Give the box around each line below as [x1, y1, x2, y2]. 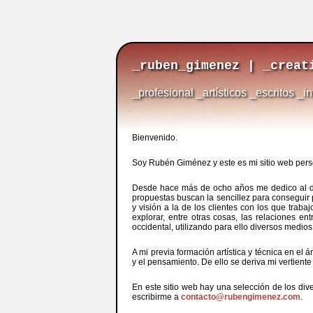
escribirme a [132, 292, 181, 302]
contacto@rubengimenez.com [181, 292, 300, 302]
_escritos [249, 87, 294, 99]
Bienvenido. [132, 133, 177, 143]
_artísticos [196, 87, 247, 99]
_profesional [132, 87, 194, 99]
